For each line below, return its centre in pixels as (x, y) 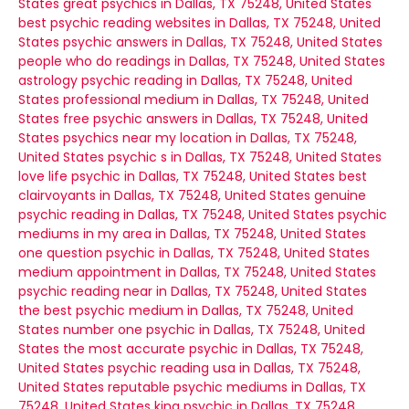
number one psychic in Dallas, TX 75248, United (214, 330)
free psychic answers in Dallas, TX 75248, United (215, 119)
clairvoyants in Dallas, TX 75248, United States (164, 195)
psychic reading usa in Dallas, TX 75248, (234, 368)
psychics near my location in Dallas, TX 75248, (210, 138)
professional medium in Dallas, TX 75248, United (216, 100)
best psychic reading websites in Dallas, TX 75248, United (199, 23)
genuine (340, 195)
